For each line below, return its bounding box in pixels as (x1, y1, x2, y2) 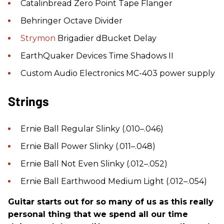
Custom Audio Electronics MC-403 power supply (20, 68, 215, 78)
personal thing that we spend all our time (8, 209, 188, 219)
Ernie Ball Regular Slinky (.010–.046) (20, 123, 163, 133)
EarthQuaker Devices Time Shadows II (20, 50, 173, 60)
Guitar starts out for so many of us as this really (8, 196, 213, 206)
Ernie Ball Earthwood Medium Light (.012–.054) (20, 176, 207, 186)
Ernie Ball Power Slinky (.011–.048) (20, 141, 155, 151)
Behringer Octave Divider (20, 15, 122, 25)
